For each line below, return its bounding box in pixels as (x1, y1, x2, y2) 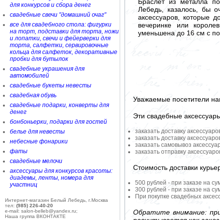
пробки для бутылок (10, 55, 68, 62)
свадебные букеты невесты (10, 82, 91, 89)
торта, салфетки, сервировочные (10, 42, 109, 49)
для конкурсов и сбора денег (10, 1, 91, 8)
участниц (10, 181, 37, 188)
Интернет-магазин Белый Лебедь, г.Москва (5, 197, 108, 203)
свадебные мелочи (10, 158, 62, 165)
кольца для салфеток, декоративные (10, 49, 117, 55)
